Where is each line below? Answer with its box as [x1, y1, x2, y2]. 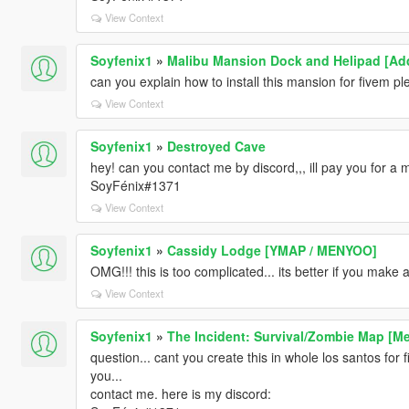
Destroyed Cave [166, 136, 266, 155]
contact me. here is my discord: [89, 383, 271, 403]
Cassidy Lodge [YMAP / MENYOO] [166, 240, 377, 259]
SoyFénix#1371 [89, 175, 181, 194]
